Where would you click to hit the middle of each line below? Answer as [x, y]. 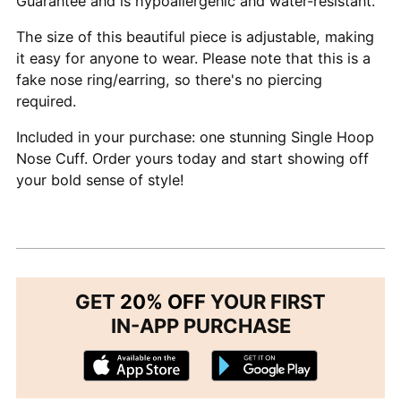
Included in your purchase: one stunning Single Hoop [195, 137]
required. [46, 102]
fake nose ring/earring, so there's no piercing [169, 80]
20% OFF [163, 302]
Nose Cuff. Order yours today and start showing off [192, 159]
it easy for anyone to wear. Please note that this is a [193, 59]
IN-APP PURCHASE [200, 326]
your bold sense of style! [100, 180]
